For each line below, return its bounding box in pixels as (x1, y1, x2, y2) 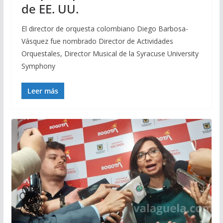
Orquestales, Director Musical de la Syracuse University (21, 49, 199, 59)
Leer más (27, 86, 58, 96)
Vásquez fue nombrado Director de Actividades (21, 36, 173, 46)
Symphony (21, 61, 55, 71)
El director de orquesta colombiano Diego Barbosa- (21, 24, 188, 34)
